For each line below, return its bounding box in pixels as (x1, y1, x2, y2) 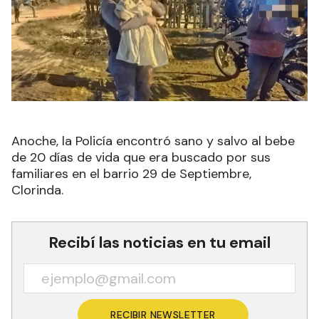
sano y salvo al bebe (174, 132, 295, 150)
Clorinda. (11, 181, 67, 199)
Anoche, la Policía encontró (11, 132, 174, 150)
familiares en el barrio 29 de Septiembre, (11, 164, 251, 182)
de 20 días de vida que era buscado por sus (11, 148, 271, 166)
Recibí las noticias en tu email (48, 231, 271, 253)
